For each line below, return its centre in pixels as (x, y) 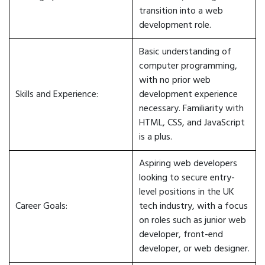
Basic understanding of (185, 52)
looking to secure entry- (187, 178)
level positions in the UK (187, 192)
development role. (175, 25)
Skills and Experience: (57, 95)
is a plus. (156, 137)
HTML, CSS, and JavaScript (192, 123)
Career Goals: (41, 206)
